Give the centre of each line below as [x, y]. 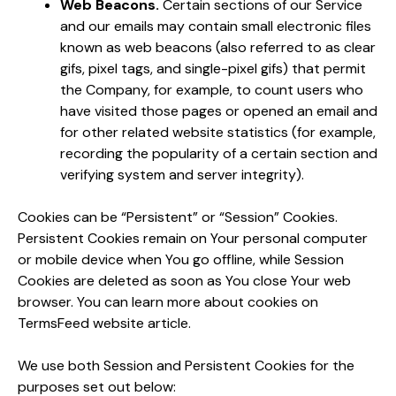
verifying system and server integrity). [182, 174]
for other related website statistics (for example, [218, 132]
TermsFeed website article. [104, 323]
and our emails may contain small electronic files [216, 26]
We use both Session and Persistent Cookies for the [186, 365]
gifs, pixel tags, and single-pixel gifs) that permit [213, 68]
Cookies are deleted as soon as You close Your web [184, 280]
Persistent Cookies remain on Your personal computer [193, 238]
